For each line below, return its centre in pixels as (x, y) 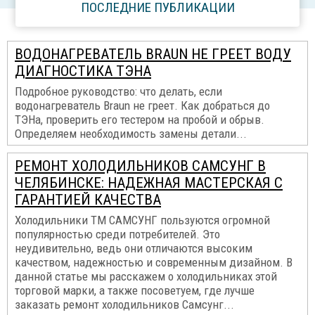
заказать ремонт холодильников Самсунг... (124, 304)
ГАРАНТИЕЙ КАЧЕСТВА (88, 200)
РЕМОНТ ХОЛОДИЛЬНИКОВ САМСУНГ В (140, 166)
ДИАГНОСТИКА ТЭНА (83, 71)
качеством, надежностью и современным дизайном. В (154, 262)
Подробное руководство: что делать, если (118, 91)
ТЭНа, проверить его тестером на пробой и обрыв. (140, 120)
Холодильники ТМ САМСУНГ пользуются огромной (142, 220)
